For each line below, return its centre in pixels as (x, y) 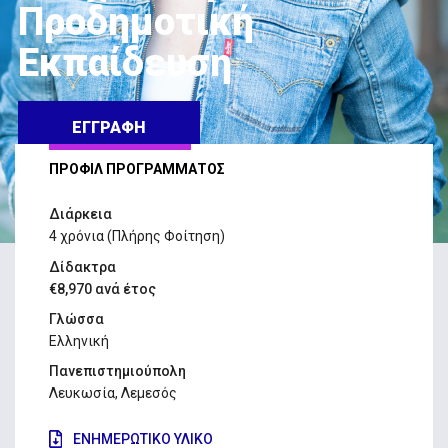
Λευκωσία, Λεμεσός (112, 393)
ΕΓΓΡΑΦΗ (109, 127)
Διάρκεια (80, 214)
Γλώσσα (76, 319)
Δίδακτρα (82, 266)
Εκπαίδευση (125, 62)
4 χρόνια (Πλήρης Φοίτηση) (136, 236)
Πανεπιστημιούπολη (117, 371)
